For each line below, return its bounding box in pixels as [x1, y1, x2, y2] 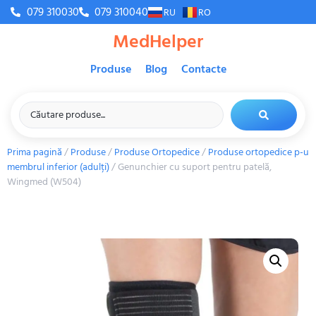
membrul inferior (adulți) [7, 159, 109, 175]
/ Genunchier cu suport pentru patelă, [109, 159, 272, 175]
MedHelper [113, 27, 203, 56]
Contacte [181, 60, 226, 78]
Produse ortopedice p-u [208, 144, 309, 160]
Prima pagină [7, 144, 62, 160]
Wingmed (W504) [7, 174, 81, 190]
